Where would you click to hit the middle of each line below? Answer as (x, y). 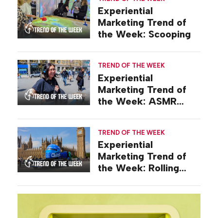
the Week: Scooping (145, 34)
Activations (124, 113)
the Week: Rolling (139, 168)
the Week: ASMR (137, 101)
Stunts (113, 180)
